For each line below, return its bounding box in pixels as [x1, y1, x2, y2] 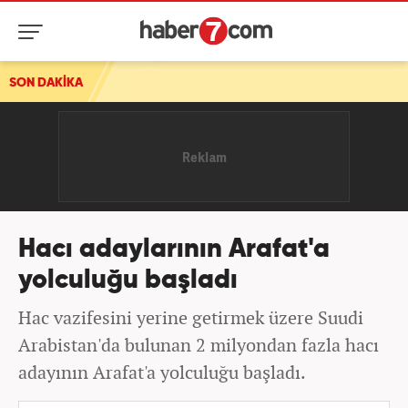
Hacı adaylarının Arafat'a [18, 237, 330, 263]
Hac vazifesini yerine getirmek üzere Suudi [18, 305, 363, 330]
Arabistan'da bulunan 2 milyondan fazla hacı [18, 332, 379, 357]
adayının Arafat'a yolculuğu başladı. [18, 360, 306, 384]
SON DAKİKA [9, 76, 83, 89]
